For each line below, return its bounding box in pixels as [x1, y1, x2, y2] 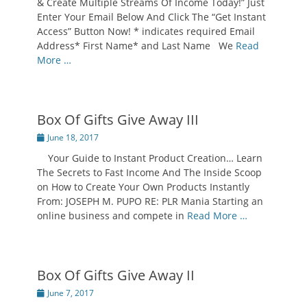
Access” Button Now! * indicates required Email [37, 25, 255, 38]
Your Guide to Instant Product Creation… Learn [37, 151, 262, 164]
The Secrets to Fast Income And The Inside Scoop [37, 166, 262, 179]
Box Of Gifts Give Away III [37, 110, 199, 129]
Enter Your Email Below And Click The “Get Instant [37, 10, 266, 23]
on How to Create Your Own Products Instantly [37, 180, 249, 193]
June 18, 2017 [47, 132, 99, 143]
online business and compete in [37, 209, 187, 222]
